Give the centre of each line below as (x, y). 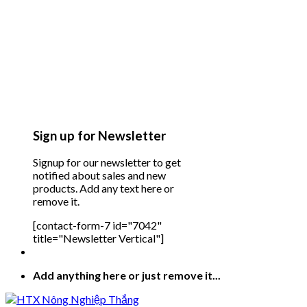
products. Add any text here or (103, 188)
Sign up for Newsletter (99, 135)
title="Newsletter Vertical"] (98, 238)
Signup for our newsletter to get (107, 162)
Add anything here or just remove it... (127, 275)
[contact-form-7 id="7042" (97, 225)
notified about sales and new (99, 175)
